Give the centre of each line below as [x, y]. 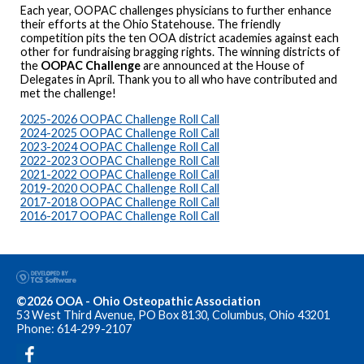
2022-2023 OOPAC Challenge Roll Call [120, 160]
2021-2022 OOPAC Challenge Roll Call [120, 174]
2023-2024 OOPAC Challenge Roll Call [120, 146]
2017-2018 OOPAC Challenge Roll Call [120, 201]
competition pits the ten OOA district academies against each [180, 38]
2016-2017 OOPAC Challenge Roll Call [120, 215]
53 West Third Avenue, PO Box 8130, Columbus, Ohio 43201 [173, 314]
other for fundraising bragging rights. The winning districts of [180, 52]
